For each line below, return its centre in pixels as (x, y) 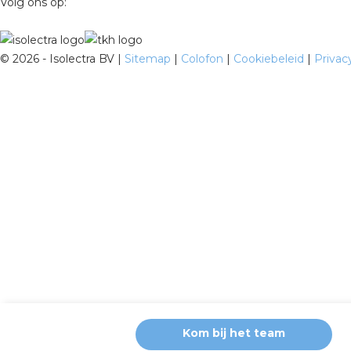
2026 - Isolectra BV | (67, 58)
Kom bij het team (234, 333)
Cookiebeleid (270, 58)
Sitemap (149, 58)
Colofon (204, 58)
